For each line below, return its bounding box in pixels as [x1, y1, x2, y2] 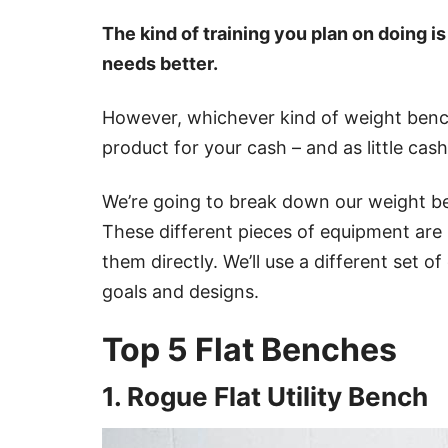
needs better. [102, 53, 218, 75]
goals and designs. [102, 281, 259, 303]
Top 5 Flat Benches [102, 330, 397, 370]
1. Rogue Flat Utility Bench [102, 381, 428, 413]
